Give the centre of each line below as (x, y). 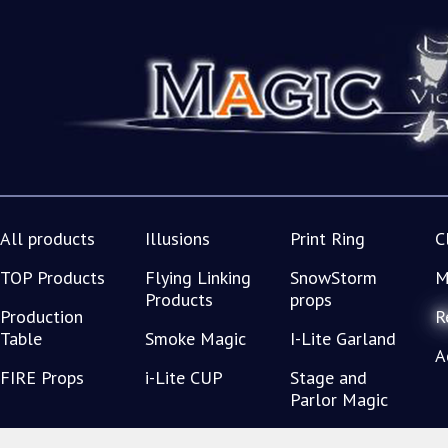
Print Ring (327, 238)
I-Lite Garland (343, 338)
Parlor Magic (339, 399)
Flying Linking (198, 277)
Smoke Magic (195, 338)
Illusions (177, 238)
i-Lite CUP (184, 377)
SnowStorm (333, 277)
